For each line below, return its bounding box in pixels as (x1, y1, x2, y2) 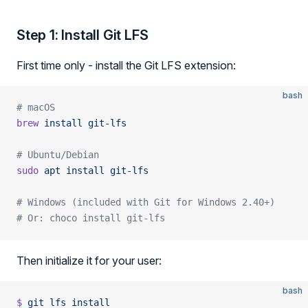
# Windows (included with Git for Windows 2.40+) (16, 197, 275, 208)
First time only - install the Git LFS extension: (16, 58, 236, 72)
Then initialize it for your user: (16, 254, 162, 267)
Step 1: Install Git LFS (16, 27, 148, 43)
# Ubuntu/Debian (16, 149, 99, 160)
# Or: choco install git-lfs (16, 212, 165, 223)
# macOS (16, 102, 55, 113)
